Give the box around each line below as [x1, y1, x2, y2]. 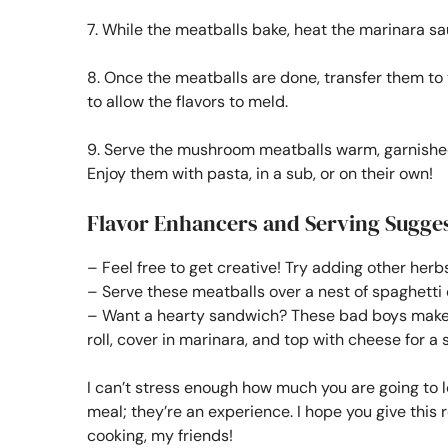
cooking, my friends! [87, 424, 233, 446]
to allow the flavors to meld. [87, 90, 288, 112]
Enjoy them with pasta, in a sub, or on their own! [87, 162, 433, 184]
